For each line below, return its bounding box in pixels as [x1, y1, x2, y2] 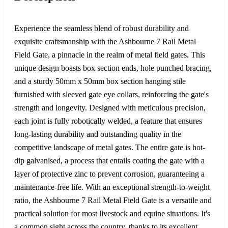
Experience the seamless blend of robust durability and [14, 23, 189, 33]
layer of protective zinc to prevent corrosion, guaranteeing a [14, 169, 205, 178]
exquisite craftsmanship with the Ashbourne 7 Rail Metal [14, 37, 196, 46]
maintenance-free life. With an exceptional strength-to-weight [14, 182, 210, 191]
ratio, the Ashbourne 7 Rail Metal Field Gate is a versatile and [14, 195, 212, 205]
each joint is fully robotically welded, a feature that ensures [14, 116, 202, 125]
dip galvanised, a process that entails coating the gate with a [14, 156, 205, 165]
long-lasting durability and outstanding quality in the [14, 129, 181, 138]
